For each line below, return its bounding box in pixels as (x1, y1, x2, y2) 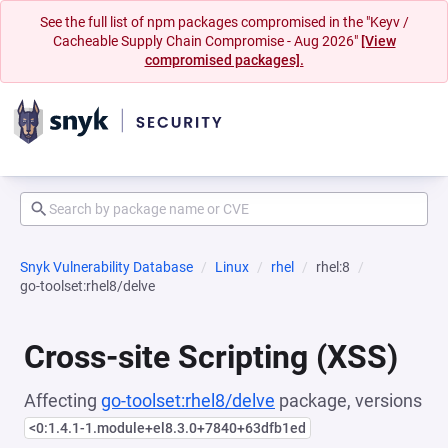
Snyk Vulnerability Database (20, 259, 193, 275)
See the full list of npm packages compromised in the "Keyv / (39, 14, 409, 30)
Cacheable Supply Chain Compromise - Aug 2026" (52, 33, 361, 49)
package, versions (275, 390, 422, 411)
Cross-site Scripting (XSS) (24, 338, 398, 376)
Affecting (24, 390, 101, 411)
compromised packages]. (144, 52, 304, 68)
